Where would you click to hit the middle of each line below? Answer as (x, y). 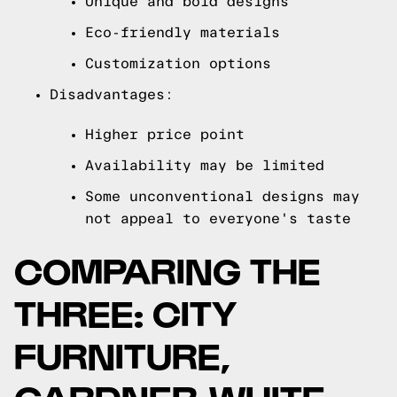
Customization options (178, 63)
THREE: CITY (125, 311)
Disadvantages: (112, 94)
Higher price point (165, 134)
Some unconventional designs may (222, 196)
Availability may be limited (205, 165)
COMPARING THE (167, 269)
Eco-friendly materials (183, 32)
